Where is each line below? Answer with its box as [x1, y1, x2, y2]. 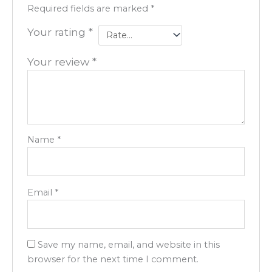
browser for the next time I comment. [27, 254, 199, 265]
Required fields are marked [27, 2, 151, 14]
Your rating [27, 25, 89, 38]
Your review [27, 55, 93, 69]
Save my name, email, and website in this [38, 239, 220, 251]
